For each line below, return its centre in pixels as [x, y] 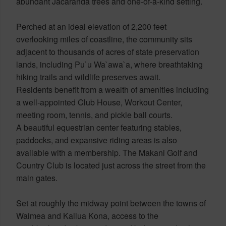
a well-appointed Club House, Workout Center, [99, 102]
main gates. [37, 178]
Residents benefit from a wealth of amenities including [112, 89]
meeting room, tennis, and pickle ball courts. [94, 115]
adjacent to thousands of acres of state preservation [108, 51]
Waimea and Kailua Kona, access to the [87, 215]
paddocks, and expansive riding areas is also [97, 140]
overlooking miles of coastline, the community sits [104, 39]
